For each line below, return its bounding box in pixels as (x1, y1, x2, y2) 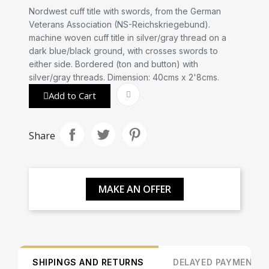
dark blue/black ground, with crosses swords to (29, 45, 218, 56)
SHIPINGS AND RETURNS (32, 256, 144, 267)
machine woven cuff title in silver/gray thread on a (29, 32, 226, 43)
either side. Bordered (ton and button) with (29, 58, 198, 69)
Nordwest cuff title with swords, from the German (29, 5, 221, 16)
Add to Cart (49, 89, 96, 101)
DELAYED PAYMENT (173, 256, 259, 267)
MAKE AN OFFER (98, 182, 171, 196)
